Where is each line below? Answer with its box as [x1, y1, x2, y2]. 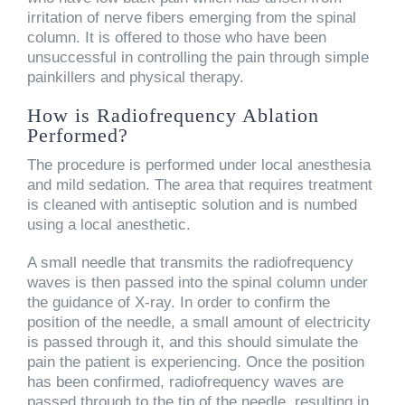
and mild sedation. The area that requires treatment [27, 175, 372, 193]
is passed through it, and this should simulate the [27, 333, 358, 351]
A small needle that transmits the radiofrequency [27, 253, 353, 271]
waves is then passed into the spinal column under [27, 273, 368, 291]
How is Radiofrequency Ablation [27, 103, 319, 127]
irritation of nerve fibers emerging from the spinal [27, 8, 356, 26]
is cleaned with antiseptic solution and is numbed [27, 195, 357, 213]
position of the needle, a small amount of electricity [27, 313, 371, 331]
